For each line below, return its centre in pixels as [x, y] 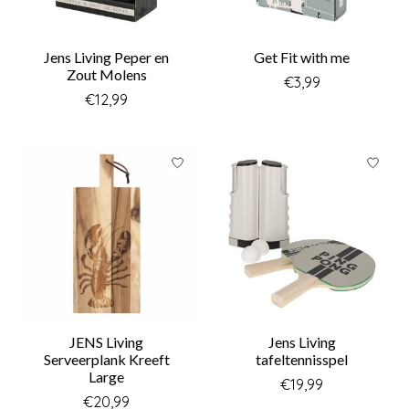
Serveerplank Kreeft [106, 360]
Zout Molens [106, 75]
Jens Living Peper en [107, 58]
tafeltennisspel [302, 360]
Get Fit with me [302, 58]
